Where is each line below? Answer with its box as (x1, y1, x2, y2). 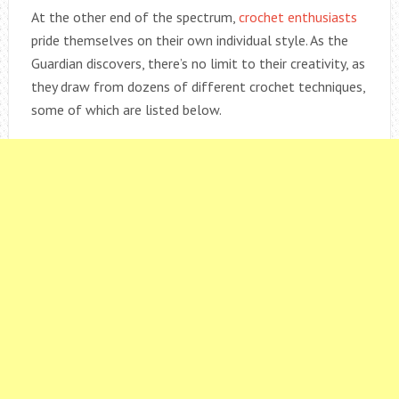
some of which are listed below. (30, 100, 222, 118)
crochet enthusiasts (238, 7, 357, 26)
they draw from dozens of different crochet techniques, (30, 77, 365, 95)
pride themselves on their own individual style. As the (30, 30, 348, 49)
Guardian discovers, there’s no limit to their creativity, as (30, 53, 365, 72)
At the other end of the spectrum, (30, 7, 239, 26)
